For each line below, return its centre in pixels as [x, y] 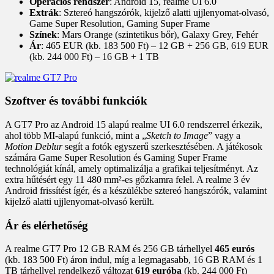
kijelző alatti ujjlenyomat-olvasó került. [80, 201]
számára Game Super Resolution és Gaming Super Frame [116, 157]
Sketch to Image [177, 135]
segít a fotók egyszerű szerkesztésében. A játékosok [162, 146]
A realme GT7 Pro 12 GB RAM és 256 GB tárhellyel [110, 249]
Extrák [44, 12]
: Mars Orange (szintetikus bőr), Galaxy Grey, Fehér [157, 34]
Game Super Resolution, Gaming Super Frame [120, 23]
